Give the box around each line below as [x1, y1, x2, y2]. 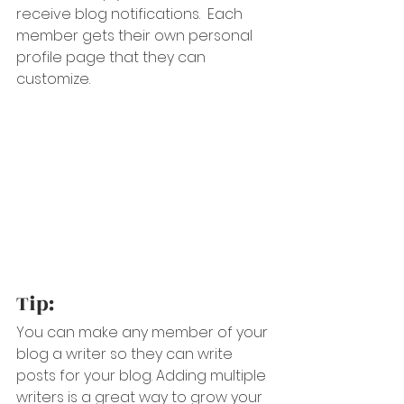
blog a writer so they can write [16, 343, 236, 364]
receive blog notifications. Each [16, 3, 246, 24]
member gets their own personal [16, 24, 256, 46]
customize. [16, 68, 94, 89]
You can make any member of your [16, 321, 271, 343]
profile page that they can [16, 46, 209, 68]
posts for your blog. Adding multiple [16, 364, 270, 386]
